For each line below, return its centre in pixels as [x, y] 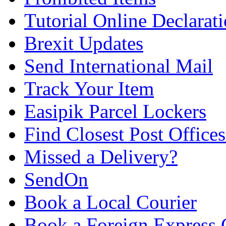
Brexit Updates [84, 43]
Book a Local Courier [110, 202]
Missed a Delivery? [101, 157]
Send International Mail [119, 66]
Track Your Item [89, 89]
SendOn [56, 180]
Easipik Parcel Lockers [115, 111]
